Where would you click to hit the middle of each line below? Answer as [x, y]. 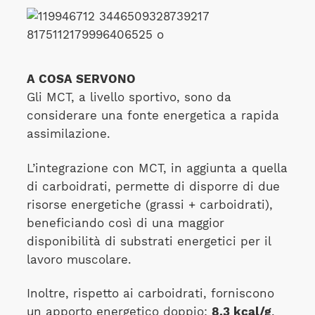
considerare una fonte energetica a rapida [153, 116]
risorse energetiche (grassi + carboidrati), [149, 205]
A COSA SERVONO [81, 79]
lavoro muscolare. [79, 259]
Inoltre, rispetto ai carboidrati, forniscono [150, 294]
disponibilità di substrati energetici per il [148, 241]
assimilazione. [68, 134]
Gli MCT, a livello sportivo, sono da [129, 97]
